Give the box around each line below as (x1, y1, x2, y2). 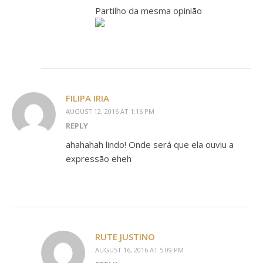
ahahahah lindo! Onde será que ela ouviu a (66, 139, 234, 150)
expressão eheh (66, 153, 131, 164)
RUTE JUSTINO (95, 231, 155, 242)
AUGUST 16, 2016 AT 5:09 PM (95, 245, 184, 254)
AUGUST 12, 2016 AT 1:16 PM (66, 107, 154, 116)
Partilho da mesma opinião (95, 5, 202, 16)
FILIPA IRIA (66, 92, 109, 104)
